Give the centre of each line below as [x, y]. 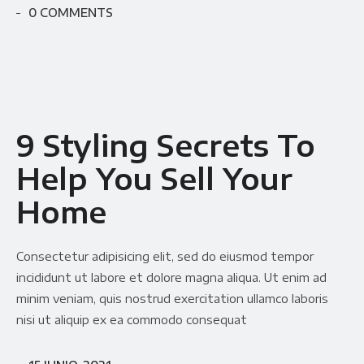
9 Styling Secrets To [166, 146]
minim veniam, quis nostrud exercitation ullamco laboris [172, 299]
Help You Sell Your [154, 179]
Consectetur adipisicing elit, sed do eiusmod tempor [165, 257]
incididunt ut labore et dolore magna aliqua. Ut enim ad [171, 278]
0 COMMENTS [71, 13]
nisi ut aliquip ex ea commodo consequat [132, 320]
